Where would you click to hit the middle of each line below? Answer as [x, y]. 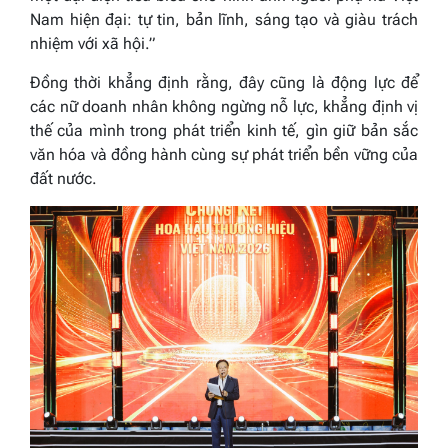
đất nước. [63, 178]
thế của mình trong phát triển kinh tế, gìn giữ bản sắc [224, 130]
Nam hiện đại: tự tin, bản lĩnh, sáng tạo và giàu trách [224, 19]
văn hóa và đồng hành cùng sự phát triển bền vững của [224, 154]
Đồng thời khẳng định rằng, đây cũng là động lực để [224, 82]
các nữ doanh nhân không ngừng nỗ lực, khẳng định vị [224, 106]
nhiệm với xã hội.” [92, 43]
